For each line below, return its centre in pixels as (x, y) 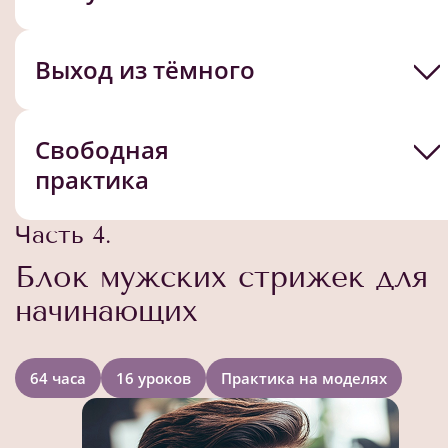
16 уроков (153, 377)
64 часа (58, 377)
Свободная (102, 149)
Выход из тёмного (145, 69)
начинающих (106, 310)
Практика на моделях (304, 377)
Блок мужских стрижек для (221, 276)
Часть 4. (63, 234)
